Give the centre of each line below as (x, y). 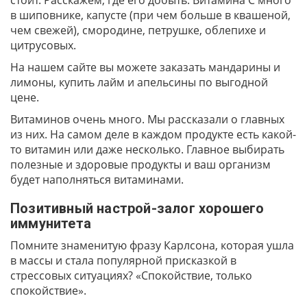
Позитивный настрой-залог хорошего (137, 208)
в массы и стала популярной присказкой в (123, 260)
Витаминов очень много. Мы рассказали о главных (147, 119)
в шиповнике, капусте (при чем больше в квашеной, (150, 15)
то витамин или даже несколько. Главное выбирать (147, 149)
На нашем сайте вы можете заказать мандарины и (145, 67)
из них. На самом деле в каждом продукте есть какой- (153, 134)
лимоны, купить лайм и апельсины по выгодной (139, 82)
